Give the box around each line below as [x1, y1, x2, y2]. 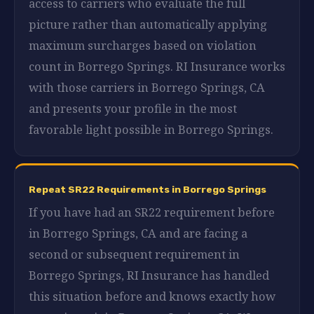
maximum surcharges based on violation [29, 36, 257, 53]
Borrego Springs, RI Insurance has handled [29, 266, 269, 283]
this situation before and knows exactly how [29, 287, 275, 304]
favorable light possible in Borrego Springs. [29, 121, 273, 137]
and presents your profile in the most [29, 100, 237, 116]
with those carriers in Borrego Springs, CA [29, 78, 265, 95]
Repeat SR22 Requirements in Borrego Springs [29, 183, 266, 195]
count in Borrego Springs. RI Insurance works [29, 57, 285, 74]
